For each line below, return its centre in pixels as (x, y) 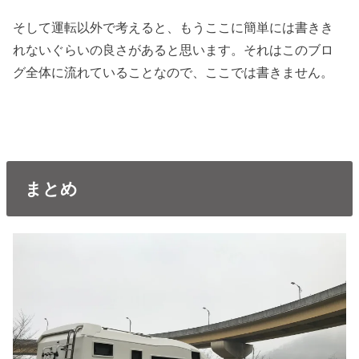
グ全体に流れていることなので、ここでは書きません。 (173, 72)
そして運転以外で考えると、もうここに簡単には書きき (173, 27)
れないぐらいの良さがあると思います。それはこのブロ (173, 49)
